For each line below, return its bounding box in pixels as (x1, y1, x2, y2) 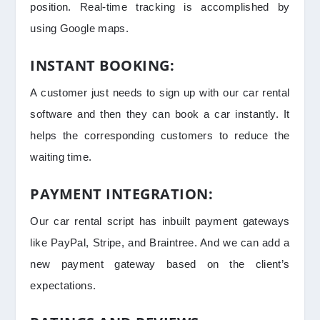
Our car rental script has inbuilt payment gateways (30, 215, 290, 228)
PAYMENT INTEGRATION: (30, 184, 214, 204)
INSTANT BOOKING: (30, 56, 175, 76)
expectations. (30, 279, 96, 292)
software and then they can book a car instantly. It (30, 108, 290, 121)
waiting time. (30, 151, 92, 164)
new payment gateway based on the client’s (30, 258, 290, 271)
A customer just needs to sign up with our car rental (30, 86, 290, 99)
